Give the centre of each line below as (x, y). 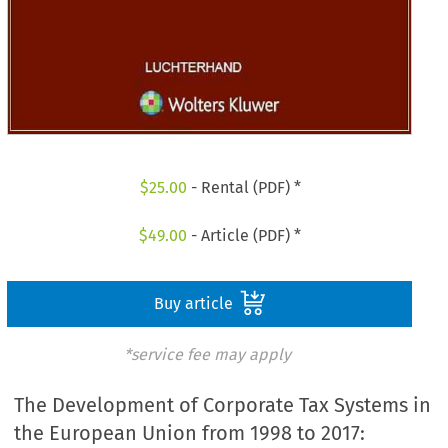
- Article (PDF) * (244, 235)
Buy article (195, 303)
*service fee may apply (207, 354)
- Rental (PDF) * (243, 188)
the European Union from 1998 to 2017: (190, 433)
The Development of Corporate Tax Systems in (223, 405)
